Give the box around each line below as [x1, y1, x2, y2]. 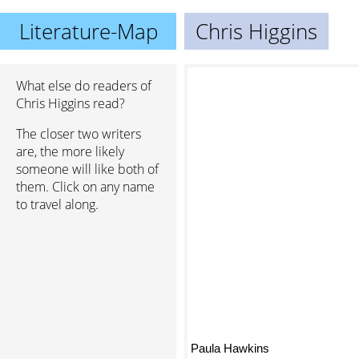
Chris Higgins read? [16, 95, 125, 112]
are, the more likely [16, 143, 124, 160]
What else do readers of [16, 77, 151, 95]
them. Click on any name [16, 178, 155, 196]
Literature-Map [18, 17, 158, 46]
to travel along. [16, 196, 99, 213]
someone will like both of [16, 160, 159, 178]
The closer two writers [16, 125, 141, 143]
